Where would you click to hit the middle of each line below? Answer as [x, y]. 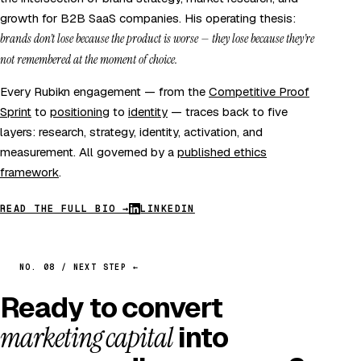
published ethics [222, 151]
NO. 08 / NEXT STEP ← [79, 267]
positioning [80, 111]
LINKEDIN [168, 208]
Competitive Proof [259, 91]
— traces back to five [228, 111]
